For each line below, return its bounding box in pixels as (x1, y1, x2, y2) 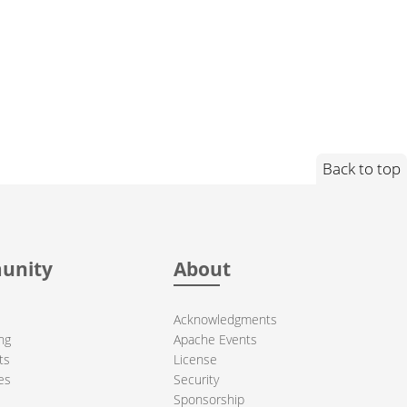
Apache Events (174, 330, 258, 348)
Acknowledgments (174, 310, 278, 328)
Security (174, 370, 220, 388)
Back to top (323, 157, 402, 179)
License (174, 350, 218, 368)
